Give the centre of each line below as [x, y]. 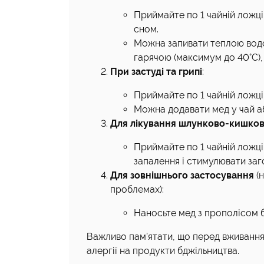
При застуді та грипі [156, 72]
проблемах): [137, 189]
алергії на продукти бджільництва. [163, 251]
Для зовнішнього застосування [182, 175]
